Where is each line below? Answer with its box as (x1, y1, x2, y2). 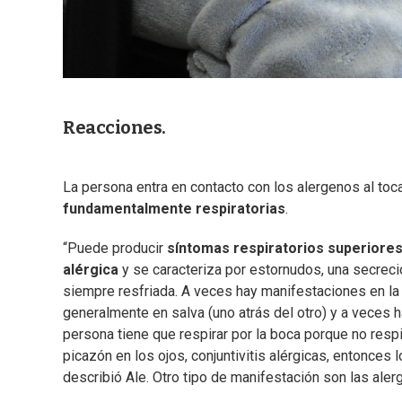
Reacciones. (63, 116, 166, 138)
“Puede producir (63, 239, 163, 257)
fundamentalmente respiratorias (63, 199, 285, 217)
